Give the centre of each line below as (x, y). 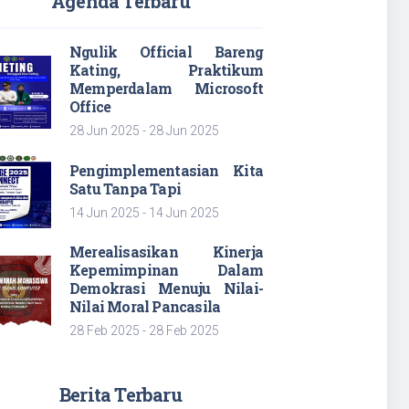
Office (90, 106)
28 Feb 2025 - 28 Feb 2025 (144, 330)
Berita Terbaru (121, 394)
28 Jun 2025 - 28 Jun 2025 (144, 131)
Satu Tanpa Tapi (125, 188)
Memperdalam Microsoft (166, 88)
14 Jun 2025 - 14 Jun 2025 (144, 212)
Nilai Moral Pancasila (145, 306)
